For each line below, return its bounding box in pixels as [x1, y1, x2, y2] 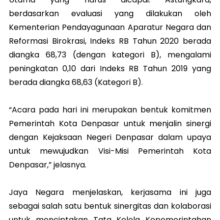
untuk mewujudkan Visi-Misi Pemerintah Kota [9, 145, 211, 157]
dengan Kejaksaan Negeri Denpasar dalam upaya [9, 132, 211, 143]
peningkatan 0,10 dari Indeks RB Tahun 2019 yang [9, 63, 211, 75]
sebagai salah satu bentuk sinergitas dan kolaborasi [9, 200, 211, 212]
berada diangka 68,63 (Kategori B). [9, 77, 145, 88]
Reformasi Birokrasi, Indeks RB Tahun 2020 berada [9, 35, 211, 47]
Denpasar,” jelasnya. [9, 159, 86, 171]
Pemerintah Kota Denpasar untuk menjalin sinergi [9, 118, 211, 130]
